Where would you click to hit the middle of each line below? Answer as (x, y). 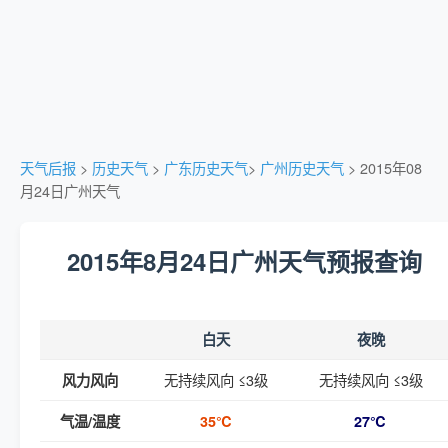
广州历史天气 (302, 167)
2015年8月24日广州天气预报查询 (244, 261)
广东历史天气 (206, 167)
